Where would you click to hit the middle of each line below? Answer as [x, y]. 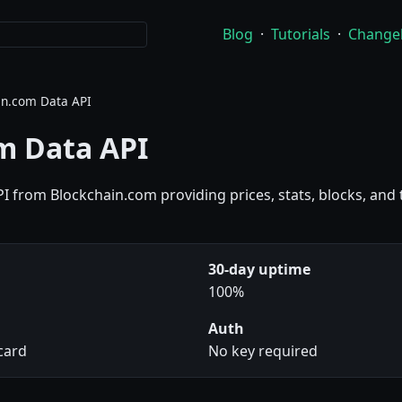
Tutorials [301, 35]
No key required [263, 351]
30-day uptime [259, 270]
